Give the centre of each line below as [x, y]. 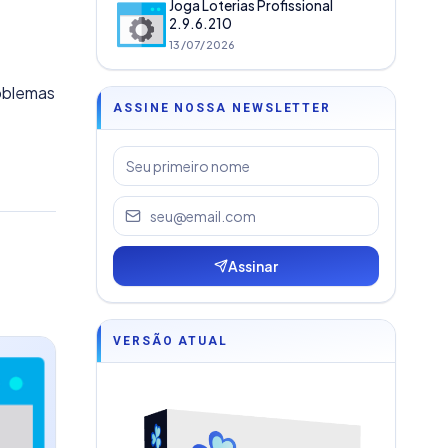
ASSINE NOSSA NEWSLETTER [222, 108]
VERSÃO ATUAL [171, 341]
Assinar [253, 266]
